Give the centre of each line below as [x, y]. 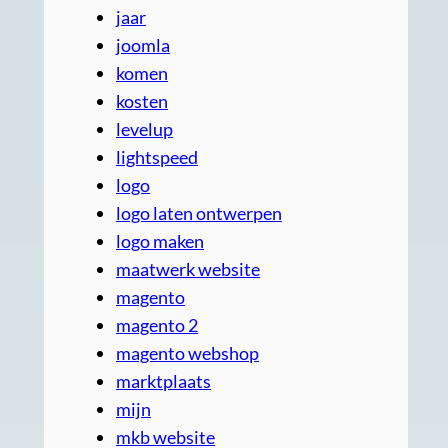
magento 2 [157, 325]
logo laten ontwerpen [199, 213]
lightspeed [157, 157]
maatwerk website [188, 269]
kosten [142, 101]
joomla [143, 45]
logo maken [160, 241]
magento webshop [187, 353]
